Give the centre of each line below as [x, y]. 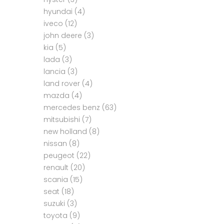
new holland [65, 132]
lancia [54, 72]
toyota [55, 216]
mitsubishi [62, 120]
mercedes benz [72, 108]
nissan [55, 144]
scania [56, 180]
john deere [63, 36]
